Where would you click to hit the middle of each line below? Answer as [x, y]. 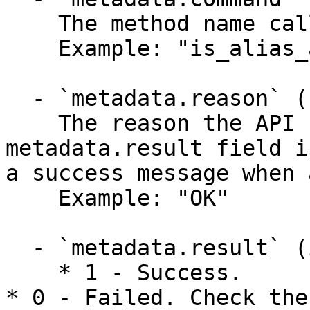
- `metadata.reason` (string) [19, 98]
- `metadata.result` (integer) [19, 248]
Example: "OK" [32, 198]
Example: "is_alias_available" [32, 48]
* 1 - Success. [32, 273]
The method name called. [32, 24]
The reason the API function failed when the [32, 123]
